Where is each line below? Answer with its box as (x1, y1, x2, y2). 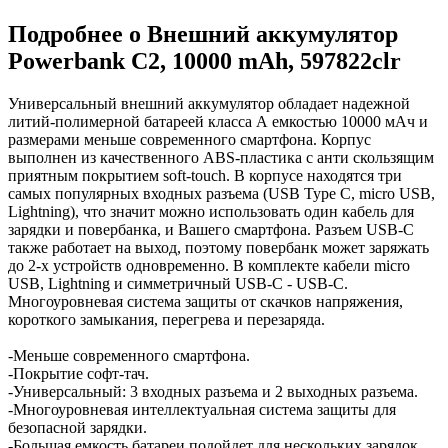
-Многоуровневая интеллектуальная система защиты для (8, 400, 396, 418)
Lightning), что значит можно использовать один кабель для (8, 202, 414, 220)
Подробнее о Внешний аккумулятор (8, 20, 398, 47)
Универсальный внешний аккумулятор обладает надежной (8, 94, 410, 112)
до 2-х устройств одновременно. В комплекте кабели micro (8, 256, 410, 274)
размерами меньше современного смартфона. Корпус (8, 130, 371, 148)
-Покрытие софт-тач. (8, 364, 149, 382)
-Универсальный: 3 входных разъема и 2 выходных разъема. (8, 382, 418, 400)
